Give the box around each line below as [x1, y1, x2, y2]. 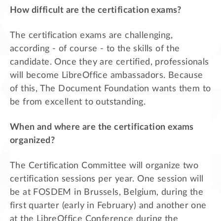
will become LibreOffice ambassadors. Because [10, 71, 203, 80]
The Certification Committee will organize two [10, 161, 198, 171]
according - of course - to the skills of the [10, 44, 180, 54]
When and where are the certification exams [10, 123, 194, 132]
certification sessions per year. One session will [10, 175, 204, 184]
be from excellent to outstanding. [10, 98, 146, 107]
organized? [10, 136, 55, 146]
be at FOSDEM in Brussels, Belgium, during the [10, 188, 203, 197]
